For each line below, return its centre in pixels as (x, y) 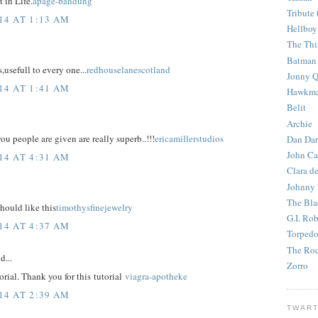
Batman (302, 60)
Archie (300, 123)
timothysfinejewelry (94, 208)
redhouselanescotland (128, 70)
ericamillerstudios (189, 139)
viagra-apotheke (156, 276)
